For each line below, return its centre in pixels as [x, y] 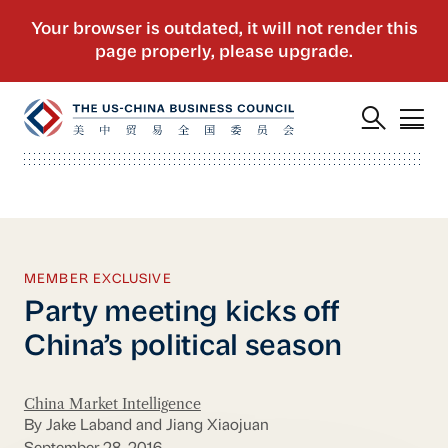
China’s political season [183, 348]
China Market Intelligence [112, 403]
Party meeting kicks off [181, 314]
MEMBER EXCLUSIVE [97, 279]
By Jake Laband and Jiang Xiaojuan [146, 426]
